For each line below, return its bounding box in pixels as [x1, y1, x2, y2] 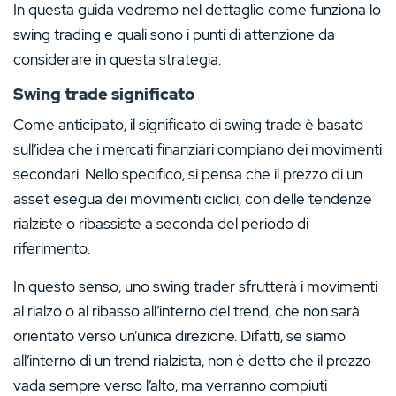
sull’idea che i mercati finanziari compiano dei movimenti [13, 140, 382, 160]
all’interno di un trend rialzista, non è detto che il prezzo [13, 351, 371, 371]
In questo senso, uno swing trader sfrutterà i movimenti [13, 277, 377, 297]
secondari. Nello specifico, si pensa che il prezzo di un [13, 164, 362, 185]
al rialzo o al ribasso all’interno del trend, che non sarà [13, 301, 360, 322]
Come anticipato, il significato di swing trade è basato [13, 115, 363, 135]
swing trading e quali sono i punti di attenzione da [13, 25, 335, 45]
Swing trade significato [13, 84, 194, 105]
